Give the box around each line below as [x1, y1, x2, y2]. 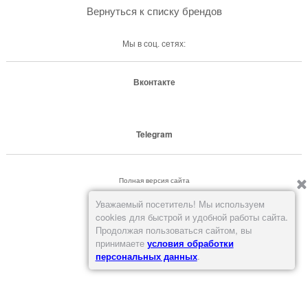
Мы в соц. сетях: [122, 39, 186, 49]
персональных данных [95, 250, 197, 263]
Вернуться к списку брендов [86, 3, 222, 19]
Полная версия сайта [118, 175, 190, 186]
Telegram [135, 128, 173, 141]
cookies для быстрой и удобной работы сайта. [95, 210, 288, 224]
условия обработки [146, 236, 234, 250]
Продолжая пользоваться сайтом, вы [95, 223, 252, 237]
